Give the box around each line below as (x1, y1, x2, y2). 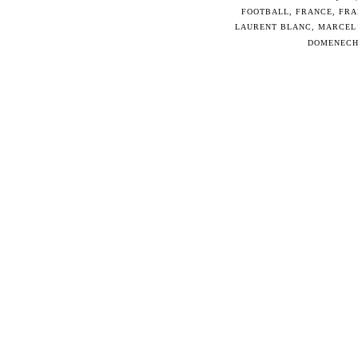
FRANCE (295, 7, 332, 16)
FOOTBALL (241, 7, 289, 16)
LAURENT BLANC (235, 22, 312, 31)
